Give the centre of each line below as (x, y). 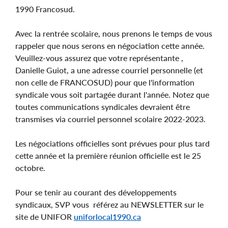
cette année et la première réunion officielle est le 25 (108, 156)
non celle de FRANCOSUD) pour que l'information (105, 82)
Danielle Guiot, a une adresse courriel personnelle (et (109, 70)
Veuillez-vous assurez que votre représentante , (99, 58)
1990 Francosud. (45, 9)
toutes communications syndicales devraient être (103, 107)
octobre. (30, 168)
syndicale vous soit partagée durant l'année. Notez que (112, 95)
